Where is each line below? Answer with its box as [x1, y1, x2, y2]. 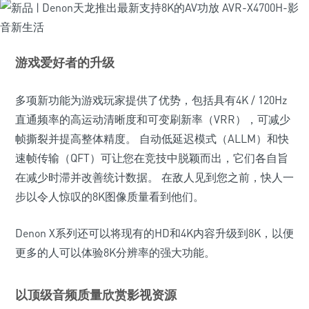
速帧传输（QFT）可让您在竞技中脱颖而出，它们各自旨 [15, 151, 288, 165]
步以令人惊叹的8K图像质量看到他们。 [15, 190, 204, 203]
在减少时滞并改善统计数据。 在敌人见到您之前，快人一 [15, 170, 294, 184]
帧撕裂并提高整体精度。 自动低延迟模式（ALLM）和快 [15, 132, 289, 146]
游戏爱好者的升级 [15, 54, 114, 70]
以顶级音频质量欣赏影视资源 [15, 287, 177, 302]
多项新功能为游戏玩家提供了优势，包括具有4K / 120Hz [15, 93, 287, 107]
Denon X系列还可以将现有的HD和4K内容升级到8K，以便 [15, 226, 294, 240]
